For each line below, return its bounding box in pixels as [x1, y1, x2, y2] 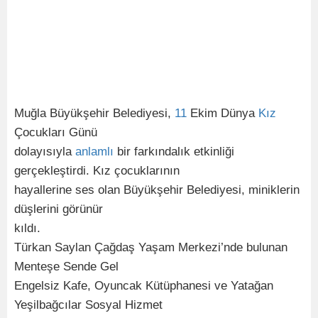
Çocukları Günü [14, 126, 97, 139]
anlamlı [75, 145, 114, 158]
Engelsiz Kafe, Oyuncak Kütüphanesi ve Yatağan [14, 279, 273, 292]
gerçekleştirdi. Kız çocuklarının [14, 164, 180, 177]
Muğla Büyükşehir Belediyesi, [14, 106, 175, 120]
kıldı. [14, 221, 40, 235]
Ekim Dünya [187, 106, 258, 120]
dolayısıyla [14, 145, 75, 158]
